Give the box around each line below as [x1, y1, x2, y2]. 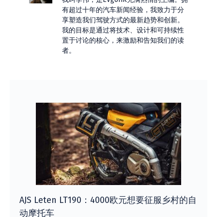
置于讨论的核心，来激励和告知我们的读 [62, 36, 184, 45]
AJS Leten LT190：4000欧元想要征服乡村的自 [19, 194, 197, 205]
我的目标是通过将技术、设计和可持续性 [62, 26, 184, 34]
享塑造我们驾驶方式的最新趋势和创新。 [62, 16, 184, 24]
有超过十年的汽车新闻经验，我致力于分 [62, 6, 184, 14]
